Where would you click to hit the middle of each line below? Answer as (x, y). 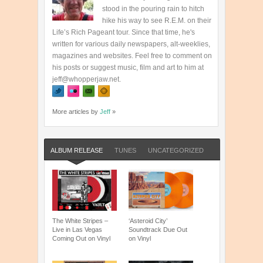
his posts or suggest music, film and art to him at (128, 68)
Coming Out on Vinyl (81, 239)
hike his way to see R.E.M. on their (157, 21)
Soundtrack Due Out (158, 230)
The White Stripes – (80, 221)
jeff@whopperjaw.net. (87, 80)
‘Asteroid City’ (148, 221)
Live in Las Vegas (77, 230)
